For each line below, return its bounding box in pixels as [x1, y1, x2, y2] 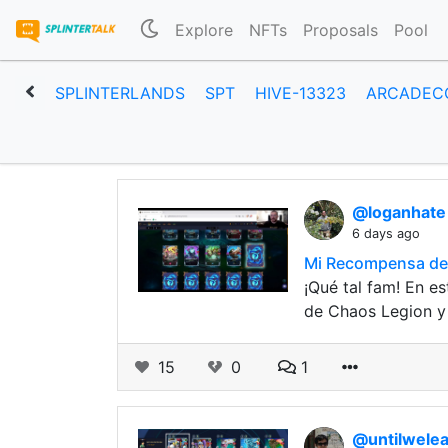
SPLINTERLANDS [55, 83, 185, 103]
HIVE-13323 [255, 83, 346, 103]
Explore [175, 20, 234, 40]
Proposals [303, 20, 379, 40]
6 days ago [352, 226, 420, 241]
